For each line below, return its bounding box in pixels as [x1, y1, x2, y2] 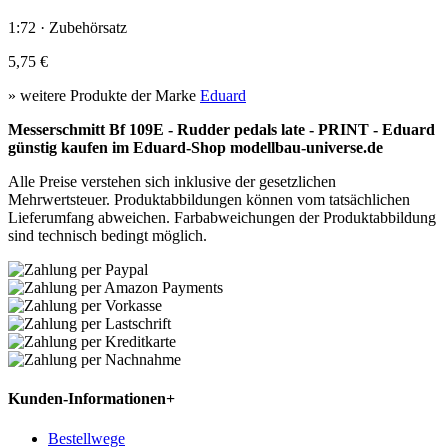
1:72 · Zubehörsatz [8, 18, 127, 36]
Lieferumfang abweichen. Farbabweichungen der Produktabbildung [8, 208, 436, 226]
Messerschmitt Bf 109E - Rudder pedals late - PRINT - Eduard [8, 120, 435, 138]
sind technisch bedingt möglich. [8, 226, 207, 244]
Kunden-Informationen [8, 390, 166, 408]
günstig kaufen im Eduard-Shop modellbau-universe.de [8, 138, 383, 156]
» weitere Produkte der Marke [8, 86, 200, 104]
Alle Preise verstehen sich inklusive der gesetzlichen [8, 172, 336, 190]
